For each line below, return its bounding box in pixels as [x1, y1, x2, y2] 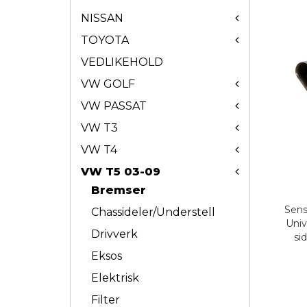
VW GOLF [81, 77, 135, 90]
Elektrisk [91, 271, 139, 284]
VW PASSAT [81, 99, 147, 112]
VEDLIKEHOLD [81, 56, 163, 69]
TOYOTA [81, 34, 129, 47]
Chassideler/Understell [91, 206, 215, 219]
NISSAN [81, 12, 123, 25]
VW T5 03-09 [81, 165, 160, 178]
